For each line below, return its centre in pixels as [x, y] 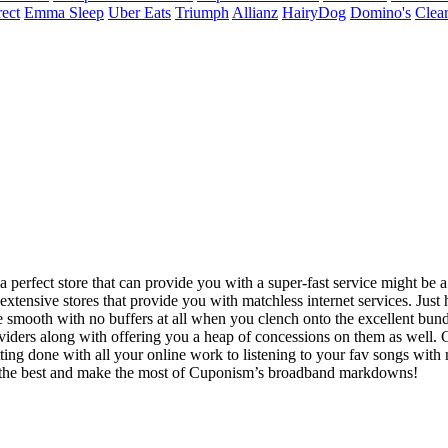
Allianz [255, 13]
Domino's [380, 13]
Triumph [202, 13]
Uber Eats [139, 13]
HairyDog [314, 13]
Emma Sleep [64, 13]
